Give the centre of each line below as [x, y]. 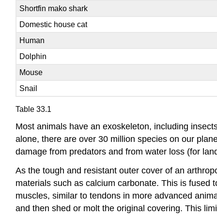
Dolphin [33, 57]
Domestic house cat [54, 25]
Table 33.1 [33, 109]
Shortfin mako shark [54, 9]
